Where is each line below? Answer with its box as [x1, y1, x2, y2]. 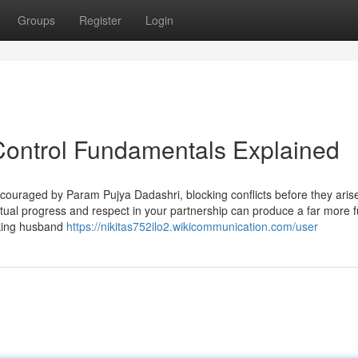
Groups [18, 12, 55, 28]
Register [79, 12, 121, 28]
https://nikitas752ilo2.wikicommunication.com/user [66, 218, 318, 234]
